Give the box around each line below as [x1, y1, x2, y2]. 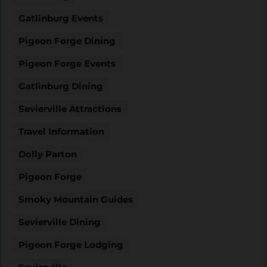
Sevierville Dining [18, 216, 101, 228]
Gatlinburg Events [18, 12, 103, 24]
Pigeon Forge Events [18, 57, 116, 69]
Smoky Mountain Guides [18, 193, 133, 205]
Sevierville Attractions [18, 103, 122, 114]
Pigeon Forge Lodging [18, 238, 123, 250]
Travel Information [18, 125, 104, 137]
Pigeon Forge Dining [18, 35, 116, 46]
